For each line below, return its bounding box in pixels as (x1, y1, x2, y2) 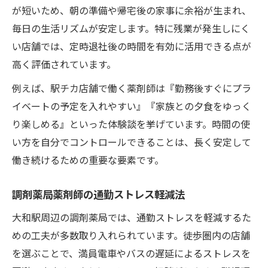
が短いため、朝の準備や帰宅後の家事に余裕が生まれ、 (12, 2, 251, 17)
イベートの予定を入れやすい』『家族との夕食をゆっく (12, 98, 251, 113)
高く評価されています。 (12, 56, 116, 71)
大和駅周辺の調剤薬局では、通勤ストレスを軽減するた (12, 209, 251, 224)
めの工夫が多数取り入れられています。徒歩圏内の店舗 (12, 227, 250, 242)
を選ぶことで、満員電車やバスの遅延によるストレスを (12, 245, 251, 260)
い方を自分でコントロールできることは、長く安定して (12, 134, 251, 149)
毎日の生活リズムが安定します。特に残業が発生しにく (12, 20, 250, 35)
